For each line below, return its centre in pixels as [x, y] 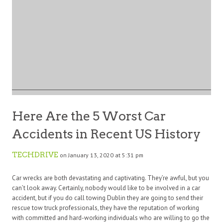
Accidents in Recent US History [106, 134]
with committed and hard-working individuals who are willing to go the [111, 218]
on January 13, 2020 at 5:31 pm [102, 155]
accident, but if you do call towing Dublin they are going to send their [108, 198]
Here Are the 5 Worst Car [89, 116]
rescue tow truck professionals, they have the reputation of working [106, 208]
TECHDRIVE [35, 155]
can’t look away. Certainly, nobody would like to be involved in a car [106, 188]
